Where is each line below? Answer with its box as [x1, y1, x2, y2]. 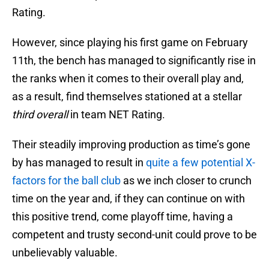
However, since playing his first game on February [12, 36, 248, 49]
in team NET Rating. [70, 108, 165, 121]
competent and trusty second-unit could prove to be [12, 228, 257, 241]
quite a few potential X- [146, 156, 255, 169]
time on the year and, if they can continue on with [12, 192, 245, 205]
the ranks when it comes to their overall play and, [12, 72, 244, 85]
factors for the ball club [12, 174, 121, 187]
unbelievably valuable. [12, 246, 118, 259]
